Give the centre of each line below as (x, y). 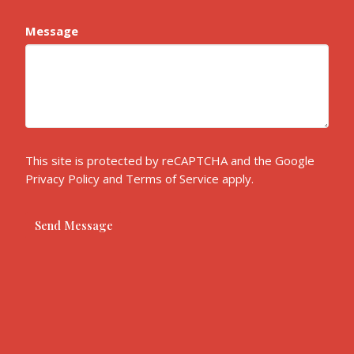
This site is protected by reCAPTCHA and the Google (170, 161)
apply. (237, 179)
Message (52, 31)
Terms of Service (173, 179)
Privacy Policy (63, 179)
